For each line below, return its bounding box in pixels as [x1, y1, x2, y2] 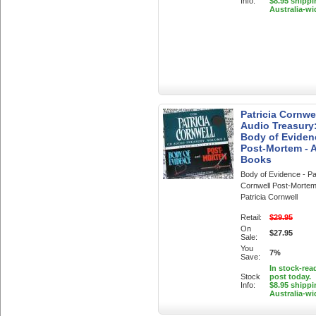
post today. [269, 272, 311, 281]
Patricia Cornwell [241, 193, 298, 201]
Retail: [241, 213, 262, 221]
